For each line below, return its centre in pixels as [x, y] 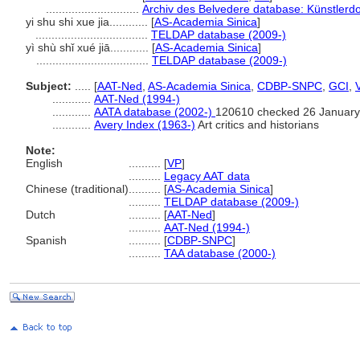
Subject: [49, 86]
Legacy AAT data [207, 176]
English [44, 163]
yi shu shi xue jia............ [88, 22]
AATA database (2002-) [155, 112]
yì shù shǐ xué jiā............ [89, 47]
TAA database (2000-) [220, 253]
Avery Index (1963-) [145, 125]
